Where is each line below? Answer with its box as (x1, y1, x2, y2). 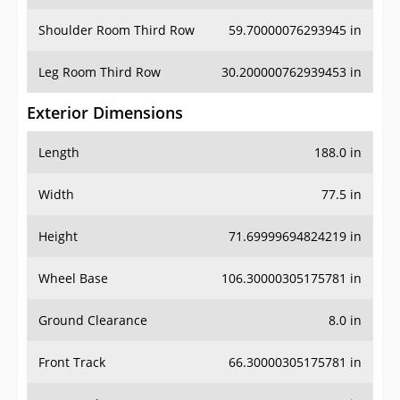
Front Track (38, 354, 105, 371)
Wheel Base (38, 270, 108, 287)
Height (38, 228, 78, 246)
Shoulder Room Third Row (38, 21, 195, 39)
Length (38, 144, 79, 162)
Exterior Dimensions (27, 102, 183, 124)
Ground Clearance (38, 312, 147, 329)
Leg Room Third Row (38, 63, 161, 81)
